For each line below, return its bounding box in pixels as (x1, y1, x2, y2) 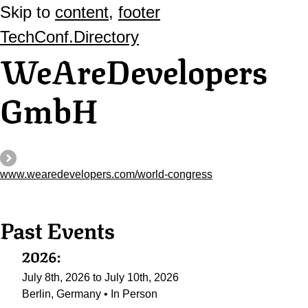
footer (118, 3, 160, 21)
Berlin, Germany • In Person (22, 288, 157, 300)
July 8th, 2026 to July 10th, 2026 (22, 272, 179, 283)
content (55, 3, 109, 21)
